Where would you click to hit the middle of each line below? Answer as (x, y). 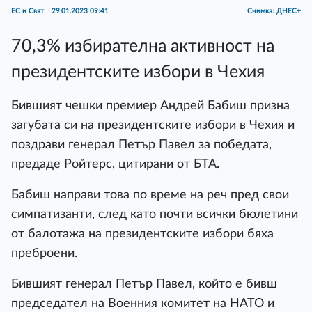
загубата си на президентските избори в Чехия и (153, 125)
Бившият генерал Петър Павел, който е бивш (144, 283)
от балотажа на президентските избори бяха (142, 233)
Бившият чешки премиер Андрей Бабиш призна (150, 105)
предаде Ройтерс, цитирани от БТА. (115, 164)
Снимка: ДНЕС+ (274, 11)
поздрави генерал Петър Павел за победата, (141, 144)
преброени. (44, 253)
